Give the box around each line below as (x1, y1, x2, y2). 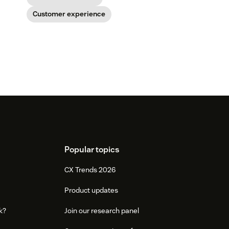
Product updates (64, 185, 118, 195)
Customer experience (32, 9, 105, 18)
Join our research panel (64, 205, 139, 215)
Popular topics (64, 144, 120, 155)
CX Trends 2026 (64, 165, 116, 174)
